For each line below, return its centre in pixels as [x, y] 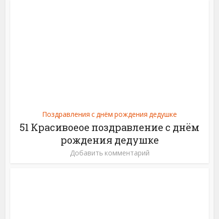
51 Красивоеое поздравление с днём [109, 127]
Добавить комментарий [109, 153]
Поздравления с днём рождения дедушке [109, 114]
